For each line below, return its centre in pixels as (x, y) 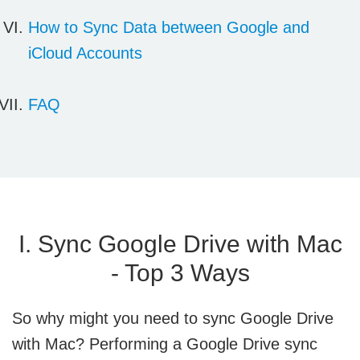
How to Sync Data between (127, 27)
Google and (268, 27)
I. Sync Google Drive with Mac (180, 244)
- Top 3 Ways (180, 273)
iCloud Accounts (85, 53)
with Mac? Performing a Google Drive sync (165, 344)
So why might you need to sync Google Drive (173, 318)
